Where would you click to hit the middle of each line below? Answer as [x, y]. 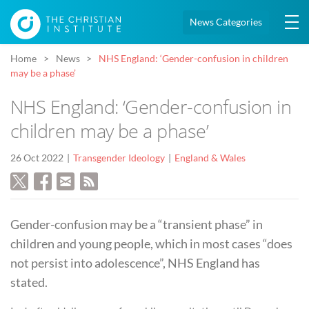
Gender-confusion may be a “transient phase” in [137, 225]
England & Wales [210, 158]
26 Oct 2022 [37, 158]
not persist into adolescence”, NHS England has [135, 263]
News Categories [226, 22]
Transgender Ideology [119, 158]
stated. [29, 282]
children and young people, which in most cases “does [151, 244]
